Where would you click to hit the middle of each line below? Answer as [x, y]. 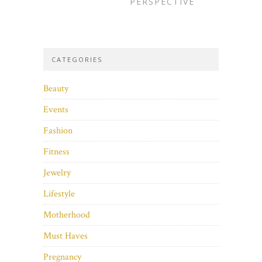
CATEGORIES [77, 59]
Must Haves [65, 236]
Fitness [56, 151]
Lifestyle [59, 194]
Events [56, 109]
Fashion [58, 130]
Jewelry [57, 173]
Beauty [56, 88]
